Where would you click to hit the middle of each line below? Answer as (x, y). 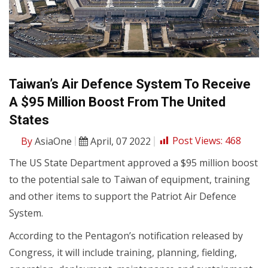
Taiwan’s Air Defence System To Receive (130, 84)
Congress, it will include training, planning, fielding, (123, 252)
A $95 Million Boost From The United (117, 102)
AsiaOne (52, 141)
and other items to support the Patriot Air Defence (123, 196)
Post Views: (197, 141)
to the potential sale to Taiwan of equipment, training (130, 179)
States (29, 120)
